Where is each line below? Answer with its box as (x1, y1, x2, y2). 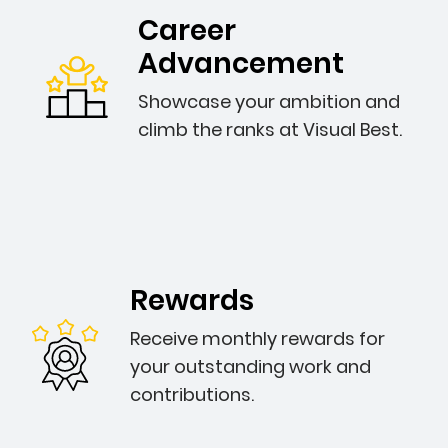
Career (138, 11, 236, 50)
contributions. (130, 382, 254, 407)
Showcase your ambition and (138, 89, 400, 114)
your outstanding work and (130, 354, 371, 379)
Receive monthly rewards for (130, 326, 385, 351)
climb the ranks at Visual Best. (138, 117, 402, 142)
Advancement (138, 44, 344, 83)
